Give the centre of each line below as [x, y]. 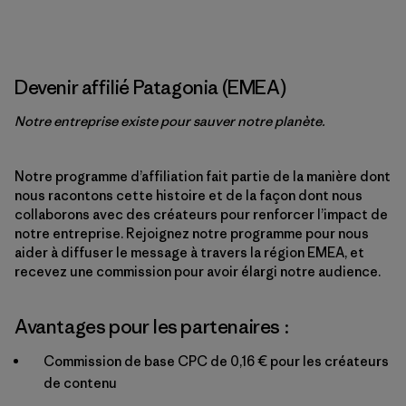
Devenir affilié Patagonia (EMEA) [150, 87]
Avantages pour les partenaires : [152, 327]
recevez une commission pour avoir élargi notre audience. [198, 271]
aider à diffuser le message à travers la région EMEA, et [189, 252]
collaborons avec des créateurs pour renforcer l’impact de [201, 214]
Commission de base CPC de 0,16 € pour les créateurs [216, 361]
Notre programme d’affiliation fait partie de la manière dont [203, 176]
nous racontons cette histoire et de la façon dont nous [188, 195]
